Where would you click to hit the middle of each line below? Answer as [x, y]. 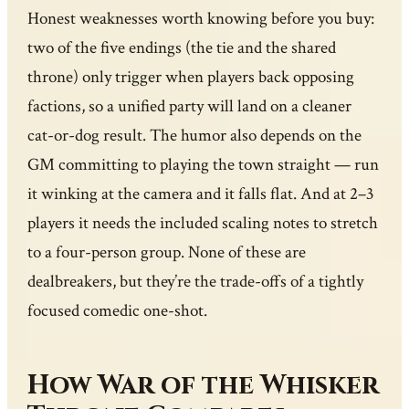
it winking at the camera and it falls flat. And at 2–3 [201, 194]
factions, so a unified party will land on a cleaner [190, 106]
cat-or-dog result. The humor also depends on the [195, 135]
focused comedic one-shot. [118, 310]
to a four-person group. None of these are [167, 252]
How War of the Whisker [204, 386]
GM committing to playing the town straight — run [204, 164]
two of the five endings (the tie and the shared [182, 47]
